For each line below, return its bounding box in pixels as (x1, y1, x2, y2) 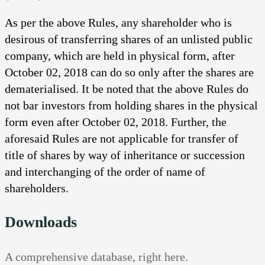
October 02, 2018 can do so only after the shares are (5, 65, 254, 79)
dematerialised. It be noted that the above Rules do (5, 82, 248, 95)
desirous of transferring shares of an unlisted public (5, 32, 253, 46)
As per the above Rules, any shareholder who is (5, 15, 232, 29)
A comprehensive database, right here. (5, 250, 188, 263)
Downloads (5, 213, 77, 231)
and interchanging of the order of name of (5, 164, 205, 178)
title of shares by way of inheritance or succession (5, 148, 245, 161)
